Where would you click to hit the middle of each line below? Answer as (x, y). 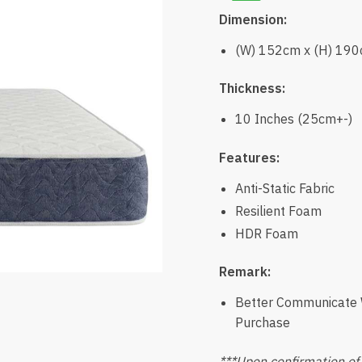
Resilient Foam (278, 210)
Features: (250, 157)
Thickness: (252, 88)
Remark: (244, 272)
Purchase (262, 323)
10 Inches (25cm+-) (293, 119)
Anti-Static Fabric (284, 188)
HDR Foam (266, 233)
